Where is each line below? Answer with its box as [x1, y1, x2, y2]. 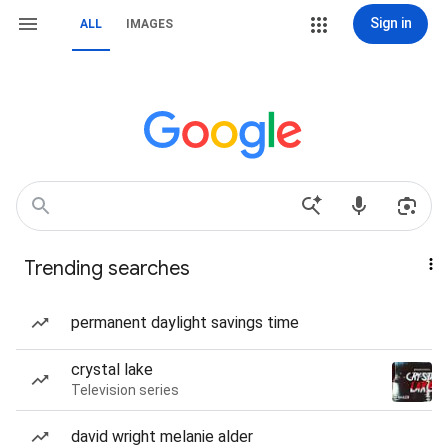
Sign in [369, 15, 412, 31]
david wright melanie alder [71, 427, 253, 446]
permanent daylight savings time [71, 313, 299, 332]
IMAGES [126, 17, 173, 31]
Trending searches [24, 256, 190, 281]
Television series [71, 382, 179, 398]
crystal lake [71, 360, 153, 379]
